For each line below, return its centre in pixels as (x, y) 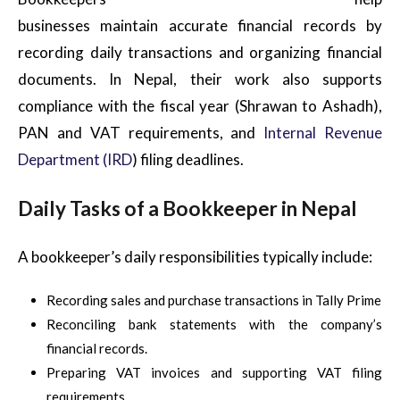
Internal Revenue (323, 132)
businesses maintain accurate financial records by (200, 25)
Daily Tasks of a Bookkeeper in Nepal (187, 208)
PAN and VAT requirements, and (141, 132)
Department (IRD (75, 159)
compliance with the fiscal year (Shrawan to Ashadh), (200, 105)
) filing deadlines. (188, 159)
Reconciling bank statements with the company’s (214, 324)
